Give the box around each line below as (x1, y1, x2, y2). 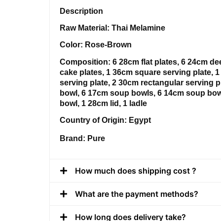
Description (60, 6, 103, 15)
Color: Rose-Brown (60, 40, 132, 49)
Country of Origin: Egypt (60, 116, 151, 125)
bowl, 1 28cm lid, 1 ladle (60, 99, 147, 108)
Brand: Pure (60, 134, 105, 143)
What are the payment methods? (75, 189, 198, 199)
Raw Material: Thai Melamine (60, 24, 165, 33)
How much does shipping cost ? (75, 166, 196, 176)
